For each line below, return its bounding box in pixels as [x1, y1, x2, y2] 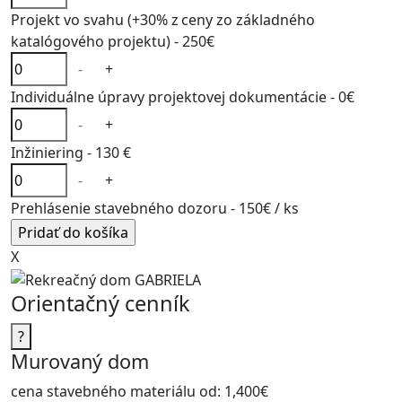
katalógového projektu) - [11, 31, 182, 52]
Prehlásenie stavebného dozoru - [11, 198, 239, 219]
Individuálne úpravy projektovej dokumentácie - [11, 87, 338, 108]
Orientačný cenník [11, 289, 190, 319]
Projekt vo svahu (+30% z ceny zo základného [11, 10, 315, 31]
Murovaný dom [11, 348, 149, 375]
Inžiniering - [11, 143, 95, 163]
